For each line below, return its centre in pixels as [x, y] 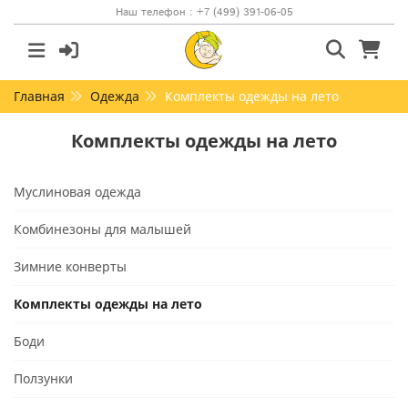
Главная [39, 96]
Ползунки [43, 378]
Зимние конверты [70, 266]
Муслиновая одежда [77, 192]
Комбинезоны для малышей [102, 229]
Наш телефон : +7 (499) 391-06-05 [204, 12]
